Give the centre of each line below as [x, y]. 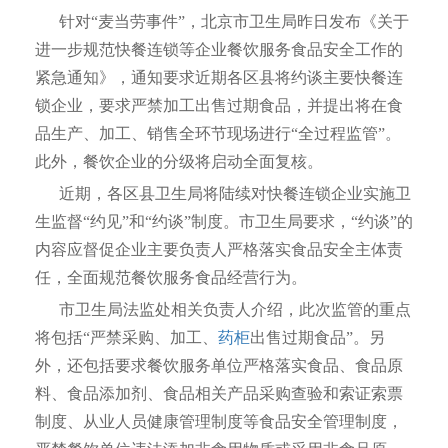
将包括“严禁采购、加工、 [126, 337]
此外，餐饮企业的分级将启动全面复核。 [179, 161]
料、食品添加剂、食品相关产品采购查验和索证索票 [219, 393]
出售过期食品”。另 [317, 337]
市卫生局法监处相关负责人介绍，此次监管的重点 [223, 309]
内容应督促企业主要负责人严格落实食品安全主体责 [219, 249]
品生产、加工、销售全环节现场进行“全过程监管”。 [218, 133]
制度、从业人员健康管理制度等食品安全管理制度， [219, 421]
